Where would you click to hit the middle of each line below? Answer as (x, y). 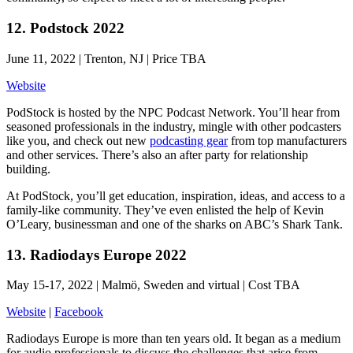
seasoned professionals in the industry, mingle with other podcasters (174, 126)
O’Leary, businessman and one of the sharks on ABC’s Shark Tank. (176, 224)
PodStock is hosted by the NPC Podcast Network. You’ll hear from (173, 112)
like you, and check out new (78, 140)
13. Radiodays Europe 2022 (97, 255)
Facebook (79, 312)
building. (30, 169)
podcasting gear (189, 140)
